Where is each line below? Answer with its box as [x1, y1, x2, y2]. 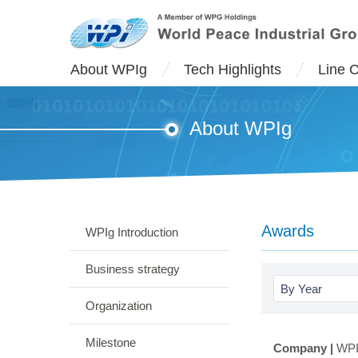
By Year [280, 282, 322, 296]
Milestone [86, 336, 136, 349]
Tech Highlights [184, 62, 281, 78]
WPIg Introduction [86, 225, 178, 239]
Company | [273, 341, 336, 355]
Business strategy [86, 262, 180, 276]
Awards [261, 222, 314, 240]
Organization [86, 299, 152, 312]
